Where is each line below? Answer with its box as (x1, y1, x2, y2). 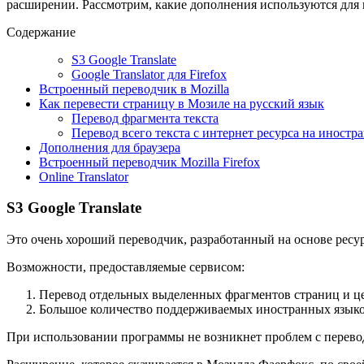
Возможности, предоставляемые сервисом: (6, 260, 245, 275)
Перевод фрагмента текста (71, 110, 219, 125)
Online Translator (39, 169, 128, 184)
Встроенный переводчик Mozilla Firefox (39, 154, 260, 169)
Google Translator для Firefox (71, 67, 227, 81)
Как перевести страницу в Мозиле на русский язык (39, 96, 324, 110)
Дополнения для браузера (39, 140, 180, 154)
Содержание (6, 24, 76, 39)
